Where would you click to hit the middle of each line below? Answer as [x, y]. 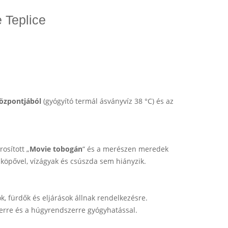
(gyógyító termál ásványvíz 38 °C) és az [107, 101]
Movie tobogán [56, 149]
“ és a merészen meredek [125, 149]
